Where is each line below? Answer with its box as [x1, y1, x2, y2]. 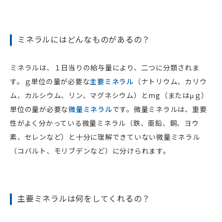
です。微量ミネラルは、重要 [112, 104, 207, 114]
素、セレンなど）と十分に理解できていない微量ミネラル [10, 132, 200, 142]
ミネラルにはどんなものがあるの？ [17, 33, 150, 46]
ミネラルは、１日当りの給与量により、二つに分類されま [10, 62, 200, 73]
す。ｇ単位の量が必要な [10, 76, 90, 87]
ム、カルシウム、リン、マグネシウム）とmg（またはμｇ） [10, 90, 209, 101]
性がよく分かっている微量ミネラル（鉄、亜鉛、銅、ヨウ [10, 118, 199, 128]
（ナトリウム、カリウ [133, 76, 207, 87]
